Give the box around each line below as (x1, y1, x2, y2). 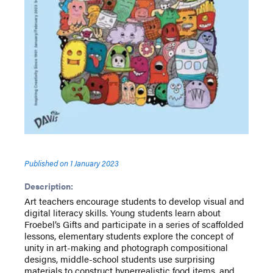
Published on (24, 157, 68, 169)
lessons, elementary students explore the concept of (24, 229, 233, 243)
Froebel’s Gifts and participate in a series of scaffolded (24, 218, 244, 231)
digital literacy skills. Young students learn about (24, 206, 221, 219)
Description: (24, 180, 73, 193)
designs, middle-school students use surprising (24, 252, 215, 266)
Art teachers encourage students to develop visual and (24, 194, 244, 208)
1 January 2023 (70, 157, 119, 169)
